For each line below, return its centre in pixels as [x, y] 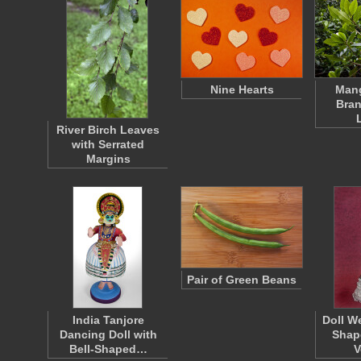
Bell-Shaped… [108, 349]
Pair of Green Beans [242, 280]
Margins [108, 159]
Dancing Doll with [108, 334]
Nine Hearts [242, 89]
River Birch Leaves [108, 130]
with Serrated [108, 144]
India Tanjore [108, 320]
